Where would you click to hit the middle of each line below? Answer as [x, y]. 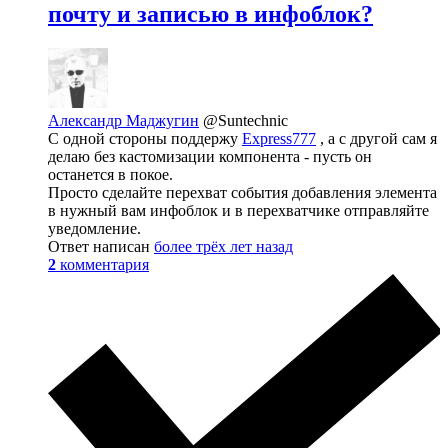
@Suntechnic [245, 120]
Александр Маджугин [123, 120]
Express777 [279, 138]
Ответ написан [101, 246]
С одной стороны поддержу [145, 138]
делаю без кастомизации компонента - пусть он [210, 156]
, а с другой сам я [376, 138]
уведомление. [94, 228]
